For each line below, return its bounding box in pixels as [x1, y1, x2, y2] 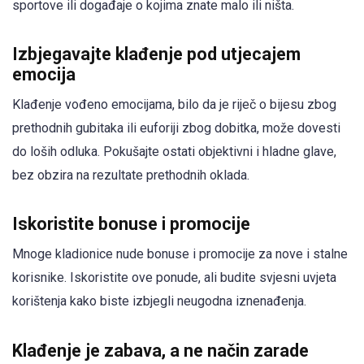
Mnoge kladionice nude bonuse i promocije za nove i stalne [12, 246, 348, 262]
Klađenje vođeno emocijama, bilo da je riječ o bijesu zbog [12, 97, 336, 113]
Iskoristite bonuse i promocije [12, 214, 250, 235]
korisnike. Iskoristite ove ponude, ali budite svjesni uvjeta [12, 270, 336, 286]
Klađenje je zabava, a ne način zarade [12, 340, 309, 361]
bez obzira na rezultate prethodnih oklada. [12, 167, 249, 184]
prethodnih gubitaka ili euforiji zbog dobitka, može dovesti [12, 120, 340, 136]
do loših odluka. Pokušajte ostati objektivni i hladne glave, [12, 144, 336, 160]
